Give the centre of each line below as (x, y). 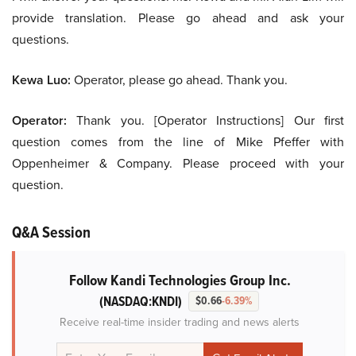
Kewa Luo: (41, 80)
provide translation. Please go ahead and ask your (178, 18)
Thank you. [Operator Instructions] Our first (205, 120)
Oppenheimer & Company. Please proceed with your (178, 163)
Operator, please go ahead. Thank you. (179, 80)
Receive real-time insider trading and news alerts (180, 322)
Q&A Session (51, 232)
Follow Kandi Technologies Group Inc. (180, 281)
